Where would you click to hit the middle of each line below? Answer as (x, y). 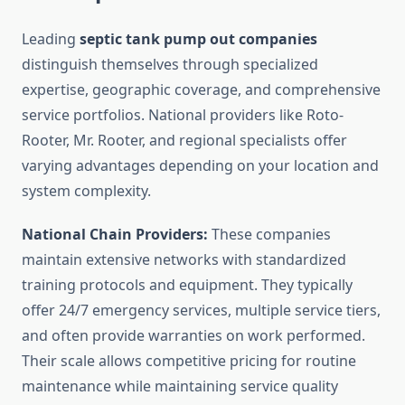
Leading (51, 39)
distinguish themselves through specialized (170, 65)
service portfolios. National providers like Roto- (183, 115)
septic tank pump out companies (198, 39)
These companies (269, 235)
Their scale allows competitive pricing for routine (189, 361)
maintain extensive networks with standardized (184, 260)
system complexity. (86, 191)
